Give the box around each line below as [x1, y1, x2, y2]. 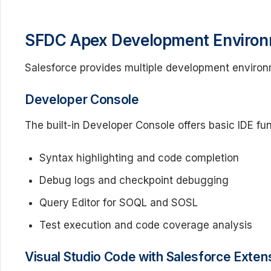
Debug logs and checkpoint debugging [39, 174, 229, 186]
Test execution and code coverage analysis [39, 219, 252, 231]
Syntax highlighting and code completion [39, 152, 239, 164]
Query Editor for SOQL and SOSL [39, 197, 198, 209]
